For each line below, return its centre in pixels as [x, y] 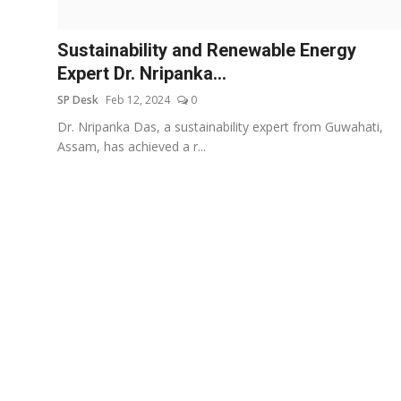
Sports [34, 57]
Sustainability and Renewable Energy [207, 50]
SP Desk [78, 99]
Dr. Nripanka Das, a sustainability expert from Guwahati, [220, 126]
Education [44, 13]
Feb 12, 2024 [138, 99]
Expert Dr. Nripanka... [142, 73]
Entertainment [56, 101]
